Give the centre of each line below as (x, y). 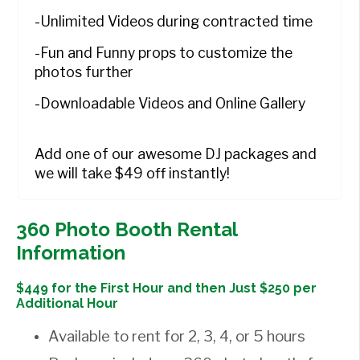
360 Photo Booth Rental (127, 229)
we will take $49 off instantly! (134, 173)
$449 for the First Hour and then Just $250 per (166, 288)
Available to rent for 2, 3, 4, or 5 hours (177, 336)
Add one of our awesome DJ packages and (176, 153)
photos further (84, 72)
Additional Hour (67, 303)
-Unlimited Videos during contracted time (174, 21)
